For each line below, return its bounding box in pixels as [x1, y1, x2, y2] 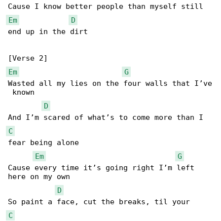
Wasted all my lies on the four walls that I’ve [8, 79, 212, 88]
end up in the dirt [8, 27, 88, 37]
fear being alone [8, 138, 79, 147]
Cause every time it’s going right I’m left [8, 163, 199, 173]
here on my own [8, 172, 70, 182]
